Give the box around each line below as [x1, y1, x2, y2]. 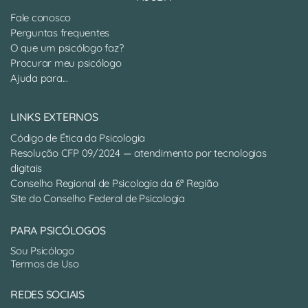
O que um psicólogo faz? [10, 41, 124, 54]
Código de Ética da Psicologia [10, 131, 146, 144]
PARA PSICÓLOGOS [10, 223, 106, 237]
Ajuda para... [10, 71, 68, 85]
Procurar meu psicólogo [10, 56, 122, 69]
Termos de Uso [10, 257, 79, 270]
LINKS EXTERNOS [10, 110, 98, 124]
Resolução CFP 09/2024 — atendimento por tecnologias [10, 146, 267, 159]
